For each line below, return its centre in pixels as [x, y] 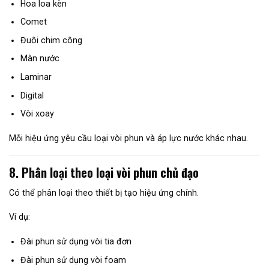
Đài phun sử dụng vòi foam [73, 260]
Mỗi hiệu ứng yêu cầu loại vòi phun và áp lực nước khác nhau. [128, 138]
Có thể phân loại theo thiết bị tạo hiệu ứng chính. [104, 192]
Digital [32, 95]
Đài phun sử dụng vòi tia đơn [76, 241]
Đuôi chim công [51, 40]
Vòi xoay [37, 114]
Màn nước [40, 59]
